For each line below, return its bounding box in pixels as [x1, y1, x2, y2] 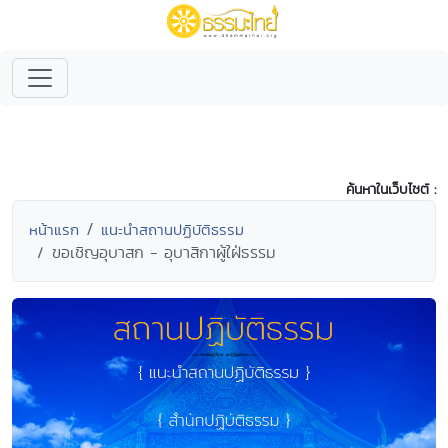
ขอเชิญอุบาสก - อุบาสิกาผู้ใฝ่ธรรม [52, 241, 276, 264]
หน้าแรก [29, 219, 79, 240]
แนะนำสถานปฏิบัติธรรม [101, 219, 244, 240]
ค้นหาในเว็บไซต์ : [346, 179, 436, 199]
